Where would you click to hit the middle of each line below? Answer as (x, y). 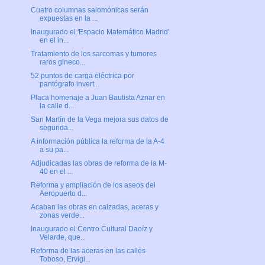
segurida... (56, 127)
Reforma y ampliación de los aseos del (93, 185)
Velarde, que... (62, 237)
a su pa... (54, 149)
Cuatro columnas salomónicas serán (89, 10)
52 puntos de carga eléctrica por (82, 75)
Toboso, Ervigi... (65, 259)
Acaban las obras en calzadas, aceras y (94, 207)
